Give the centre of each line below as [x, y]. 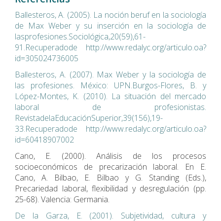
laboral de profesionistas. [110, 107]
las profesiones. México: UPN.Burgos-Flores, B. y [110, 85]
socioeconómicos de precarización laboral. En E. [110, 166]
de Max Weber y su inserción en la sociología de [110, 25]
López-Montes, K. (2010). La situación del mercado [110, 96]
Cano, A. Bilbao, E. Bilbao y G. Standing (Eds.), [110, 177]
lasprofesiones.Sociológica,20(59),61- [80, 36]
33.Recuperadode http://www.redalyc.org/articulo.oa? [110, 129]
